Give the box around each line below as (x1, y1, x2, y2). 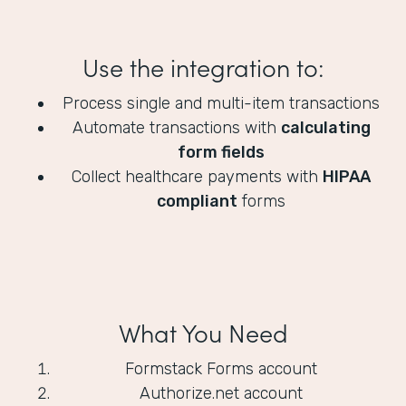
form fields (178, 142, 265, 163)
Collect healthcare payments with (72, 167, 323, 188)
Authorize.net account (140, 383, 303, 404)
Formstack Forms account (125, 359, 317, 380)
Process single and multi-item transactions (63, 93, 380, 114)
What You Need (118, 314, 288, 350)
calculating (280, 118, 371, 139)
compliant (157, 191, 237, 212)
